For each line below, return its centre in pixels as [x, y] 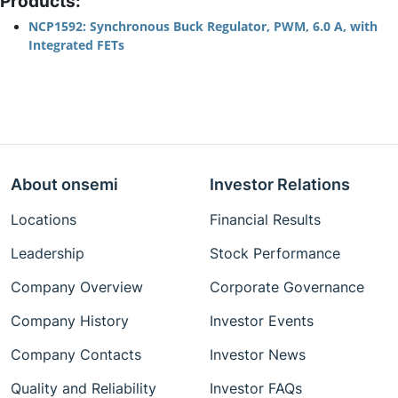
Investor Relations [280, 184]
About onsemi [64, 184]
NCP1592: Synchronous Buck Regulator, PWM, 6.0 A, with [203, 26]
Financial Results [265, 219]
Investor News [258, 354]
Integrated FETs [76, 44]
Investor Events [262, 321]
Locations [44, 219]
